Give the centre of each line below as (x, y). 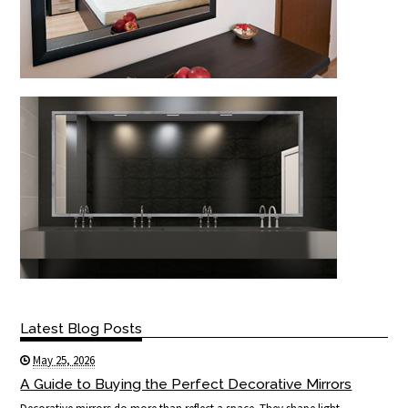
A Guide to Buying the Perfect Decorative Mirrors (186, 384)
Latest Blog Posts (82, 328)
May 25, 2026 (64, 361)
